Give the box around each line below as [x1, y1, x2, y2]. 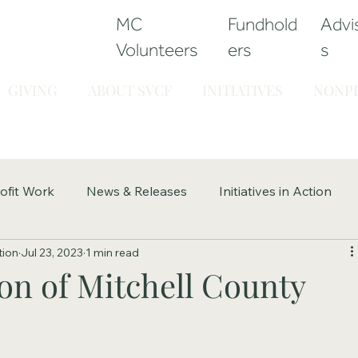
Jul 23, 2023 [21, 245, 84, 260]
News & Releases [86, 182, 188, 199]
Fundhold [228, 13, 298, 34]
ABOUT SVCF [87, 80, 172, 100]
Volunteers [116, 38, 199, 60]
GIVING [7, 80, 58, 100]
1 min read [86, 245, 140, 260]
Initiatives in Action [219, 182, 332, 199]
